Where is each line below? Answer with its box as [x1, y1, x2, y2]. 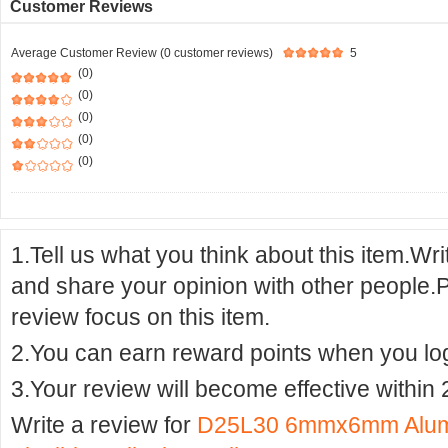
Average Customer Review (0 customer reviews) [11, 46, 273, 60]
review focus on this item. [11, 304, 270, 330]
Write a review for [11, 412, 197, 438]
